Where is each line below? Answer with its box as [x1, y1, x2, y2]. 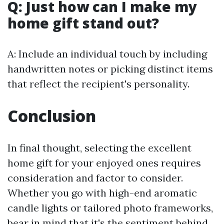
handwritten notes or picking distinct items [7, 62, 213, 75]
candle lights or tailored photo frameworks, [7, 201, 213, 214]
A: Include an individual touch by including [7, 47, 207, 60]
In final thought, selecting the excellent [7, 141, 191, 154]
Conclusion [7, 104, 96, 126]
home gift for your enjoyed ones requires [7, 156, 201, 169]
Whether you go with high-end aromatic [7, 186, 197, 199]
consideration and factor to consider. [7, 171, 183, 184]
